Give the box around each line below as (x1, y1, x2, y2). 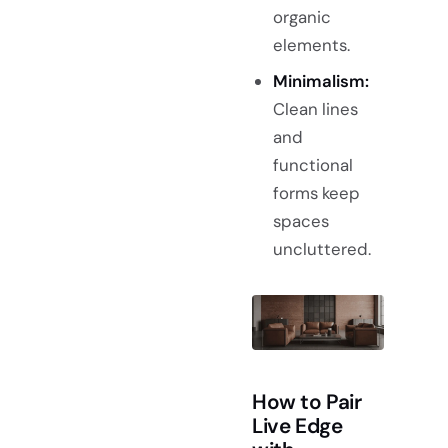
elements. (272, 34, 350, 57)
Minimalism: (272, 70, 369, 93)
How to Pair (252, 388, 362, 416)
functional (272, 154, 353, 177)
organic (272, 6, 331, 29)
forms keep (272, 182, 360, 205)
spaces (272, 210, 329, 233)
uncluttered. (272, 238, 371, 261)
